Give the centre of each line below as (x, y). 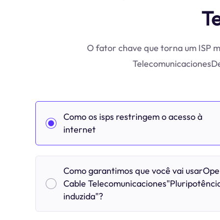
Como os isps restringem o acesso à (133, 117)
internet (80, 129)
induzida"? (83, 196)
